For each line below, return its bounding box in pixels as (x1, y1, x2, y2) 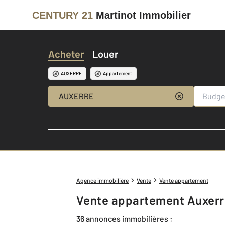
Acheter (48, 48, 84, 60)
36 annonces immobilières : (76, 213, 173, 223)
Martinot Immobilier (96, 9, 191, 21)
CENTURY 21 (32, 9, 93, 21)
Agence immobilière (76, 177, 129, 184)
